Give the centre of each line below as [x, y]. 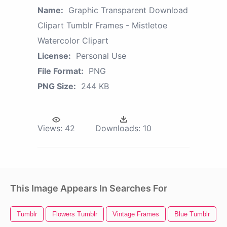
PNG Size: [57, 86]
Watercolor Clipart [73, 40]
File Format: [61, 71]
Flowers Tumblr [75, 214]
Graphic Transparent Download [128, 10]
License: [54, 55]
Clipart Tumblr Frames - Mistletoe [102, 25]
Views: [50, 128]
